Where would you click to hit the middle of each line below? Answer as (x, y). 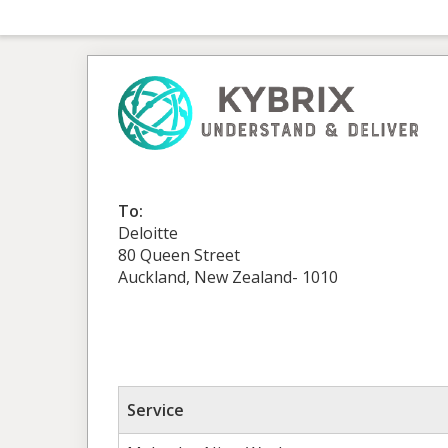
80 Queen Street (179, 255)
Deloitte (148, 233)
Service (155, 410)
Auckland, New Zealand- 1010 (228, 277)
